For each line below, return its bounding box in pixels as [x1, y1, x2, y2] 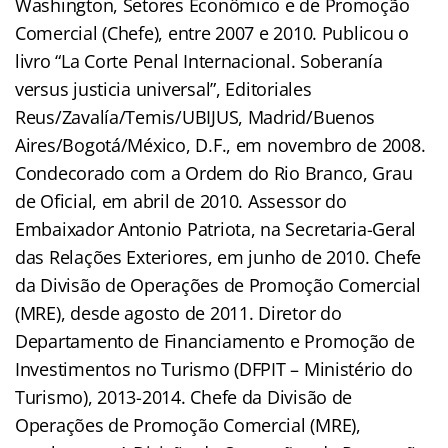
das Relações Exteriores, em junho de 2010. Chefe [15, 244, 422, 269]
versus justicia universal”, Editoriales [15, 76, 312, 101]
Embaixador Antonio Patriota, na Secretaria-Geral [15, 216, 417, 241]
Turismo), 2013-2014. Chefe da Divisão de [15, 384, 353, 409]
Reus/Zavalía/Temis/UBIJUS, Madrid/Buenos [15, 104, 376, 129]
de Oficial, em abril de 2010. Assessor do [15, 188, 347, 213]
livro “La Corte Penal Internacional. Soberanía [15, 48, 383, 73]
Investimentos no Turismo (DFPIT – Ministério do [15, 356, 413, 381]
